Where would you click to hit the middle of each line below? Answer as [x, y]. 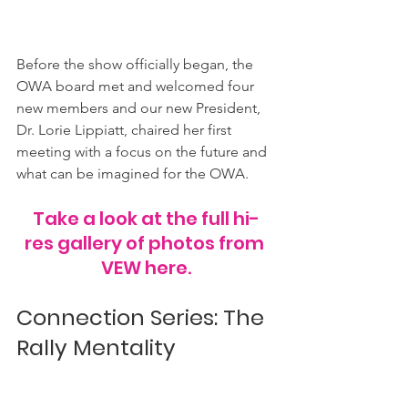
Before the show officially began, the [137, 64]
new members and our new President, [140, 107]
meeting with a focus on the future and [143, 151]
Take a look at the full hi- [146, 218]
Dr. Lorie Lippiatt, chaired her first [126, 129]
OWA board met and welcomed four [137, 86]
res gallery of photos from [146, 243]
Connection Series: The [143, 317]
